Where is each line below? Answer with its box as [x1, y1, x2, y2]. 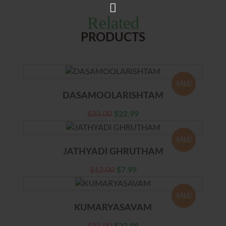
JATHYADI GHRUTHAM [63, 147, 163, 156]
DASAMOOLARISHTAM [63, 91, 163, 100]
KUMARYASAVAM [74, 203, 152, 212]
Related [87, 14, 139, 32]
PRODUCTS [81, 32, 145, 44]
